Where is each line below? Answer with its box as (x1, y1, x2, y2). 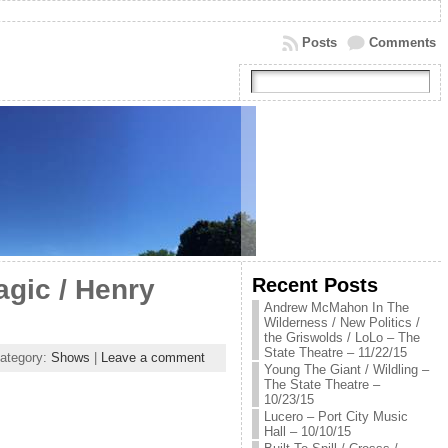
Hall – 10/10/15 (263, 424, 351, 439)
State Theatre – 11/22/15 (263, 345, 407, 360)
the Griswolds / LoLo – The (263, 330, 420, 345)
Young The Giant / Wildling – (263, 362, 429, 377)
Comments (368, 35, 436, 50)
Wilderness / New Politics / (263, 315, 420, 330)
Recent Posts (251, 273, 378, 296)
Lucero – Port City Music (263, 409, 408, 424)
